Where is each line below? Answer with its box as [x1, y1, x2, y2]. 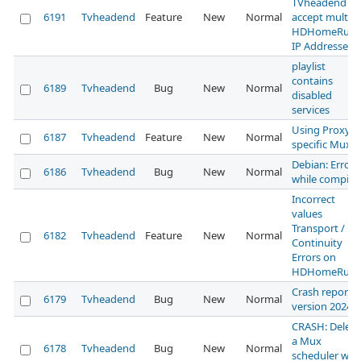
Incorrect [292, 192, 335, 207]
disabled [292, 88, 332, 103]
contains [292, 73, 333, 89]
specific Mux [292, 137, 351, 152]
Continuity [292, 235, 342, 251]
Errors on [292, 250, 336, 265]
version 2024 [292, 299, 352, 314]
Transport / [292, 221, 345, 236]
